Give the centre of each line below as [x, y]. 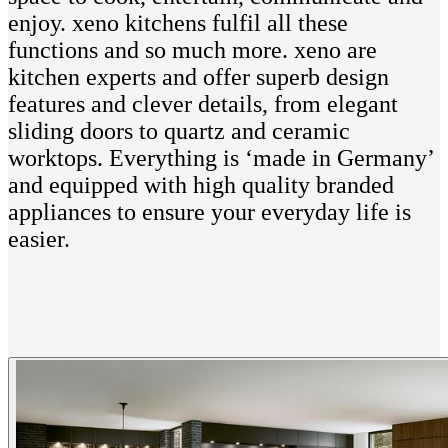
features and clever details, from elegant [203, 104]
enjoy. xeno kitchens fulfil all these [178, 23]
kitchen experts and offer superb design [198, 77]
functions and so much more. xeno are [192, 50]
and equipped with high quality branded [201, 185]
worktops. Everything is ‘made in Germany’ [220, 158]
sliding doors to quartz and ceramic [179, 131]
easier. [39, 239]
